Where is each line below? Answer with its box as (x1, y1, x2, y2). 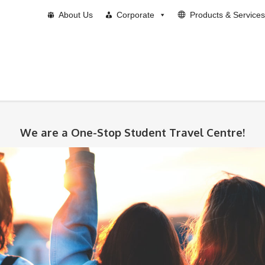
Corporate (117, 10, 154, 20)
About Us (59, 10, 93, 20)
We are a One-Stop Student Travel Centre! (20, 125, 245, 139)
